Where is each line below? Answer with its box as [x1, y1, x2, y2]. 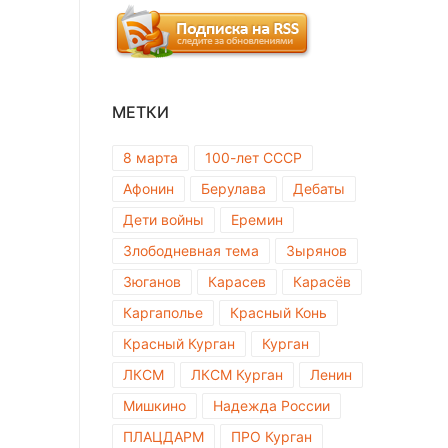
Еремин [231, 210, 283, 228]
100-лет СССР [205, 148, 302, 166]
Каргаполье [123, 303, 203, 321]
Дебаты [293, 179, 345, 197]
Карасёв [293, 272, 351, 290]
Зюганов [123, 272, 181, 290]
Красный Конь [230, 303, 327, 321]
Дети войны [123, 210, 204, 228]
